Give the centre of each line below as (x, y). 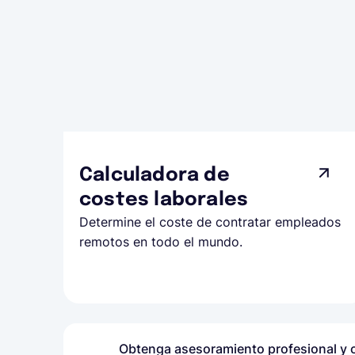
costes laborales (164, 200)
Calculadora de (155, 176)
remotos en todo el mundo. (161, 242)
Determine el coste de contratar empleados (210, 222)
